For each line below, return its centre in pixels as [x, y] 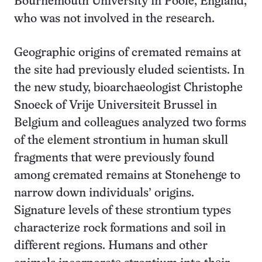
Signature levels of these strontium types [123, 211]
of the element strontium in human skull [121, 141]
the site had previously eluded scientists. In [129, 70]
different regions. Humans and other [111, 246]
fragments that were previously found [114, 158]
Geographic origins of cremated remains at [127, 53]
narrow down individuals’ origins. [104, 193]
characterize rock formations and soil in [120, 228]
